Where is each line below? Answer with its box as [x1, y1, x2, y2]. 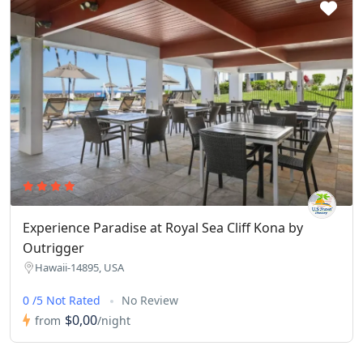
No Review [122, 293, 178, 309]
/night [97, 312, 130, 328]
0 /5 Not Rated [23, 293, 104, 309]
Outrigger [23, 239, 84, 258]
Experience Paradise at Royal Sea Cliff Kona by [23, 219, 303, 237]
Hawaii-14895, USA [35, 260, 124, 275]
